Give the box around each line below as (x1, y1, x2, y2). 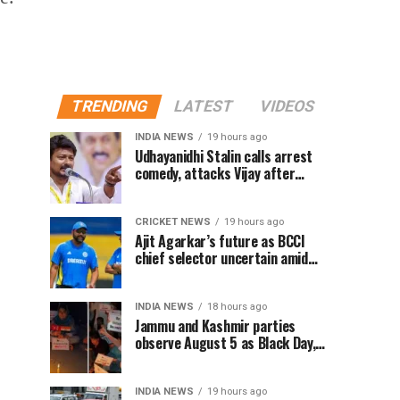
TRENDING (69, 97, 150, 115)
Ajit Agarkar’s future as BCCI (135, 230, 305, 252)
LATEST (171, 97, 236, 115)
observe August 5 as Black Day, (135, 332, 316, 354)
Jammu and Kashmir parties (135, 315, 296, 337)
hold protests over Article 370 (135, 349, 312, 371)
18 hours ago (207, 301, 267, 312)
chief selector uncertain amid (135, 247, 308, 269)
